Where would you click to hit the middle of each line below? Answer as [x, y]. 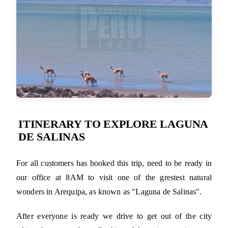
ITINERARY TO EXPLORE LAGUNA [113, 124]
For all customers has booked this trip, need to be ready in [114, 163]
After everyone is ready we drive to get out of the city [114, 216]
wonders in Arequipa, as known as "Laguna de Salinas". [109, 192]
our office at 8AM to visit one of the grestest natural [114, 178]
